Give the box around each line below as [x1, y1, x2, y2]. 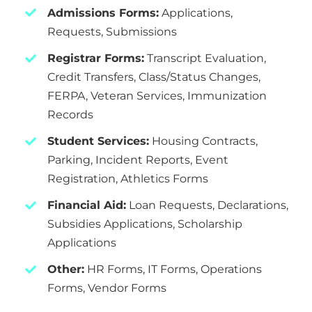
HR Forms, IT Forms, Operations [84, 263, 263, 276]
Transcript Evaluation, [144, 51, 267, 65]
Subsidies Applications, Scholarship [47, 217, 243, 231]
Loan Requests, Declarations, [126, 198, 289, 212]
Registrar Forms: [47, 51, 145, 65]
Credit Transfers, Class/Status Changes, [47, 70, 261, 84]
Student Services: [47, 134, 150, 148]
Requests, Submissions [47, 24, 178, 38]
